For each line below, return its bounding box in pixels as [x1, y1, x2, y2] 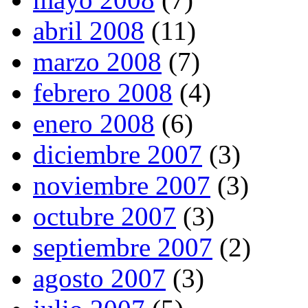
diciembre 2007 [33, 139, 202, 169]
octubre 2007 [33, 201, 176, 231]
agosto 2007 [33, 263, 166, 293]
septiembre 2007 [33, 232, 212, 262]
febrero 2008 [33, 77, 173, 107]
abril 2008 [33, 15, 144, 45]
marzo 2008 [33, 46, 162, 76]
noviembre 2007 [33, 170, 210, 200]
